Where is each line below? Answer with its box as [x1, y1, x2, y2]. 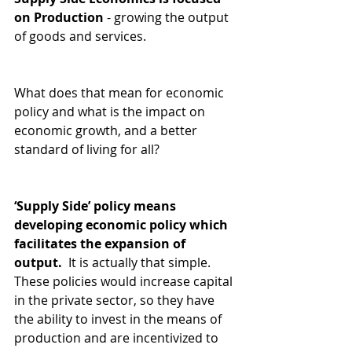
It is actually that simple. [65, 254, 214, 272]
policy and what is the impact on [14, 103, 208, 121]
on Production [14, 9, 104, 27]
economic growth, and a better [14, 122, 200, 140]
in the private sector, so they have [14, 291, 218, 310]
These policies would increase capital [14, 273, 236, 291]
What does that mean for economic [14, 84, 227, 102]
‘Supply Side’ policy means [14, 197, 179, 215]
